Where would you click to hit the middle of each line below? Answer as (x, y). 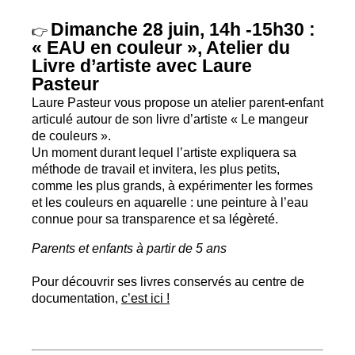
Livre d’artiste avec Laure (142, 65)
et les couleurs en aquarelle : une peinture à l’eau (170, 202)
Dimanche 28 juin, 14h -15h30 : (183, 29)
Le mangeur (275, 118)
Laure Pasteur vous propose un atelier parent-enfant (177, 102)
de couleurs (65, 135)
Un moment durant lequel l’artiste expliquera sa (164, 152)
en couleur (134, 47)
